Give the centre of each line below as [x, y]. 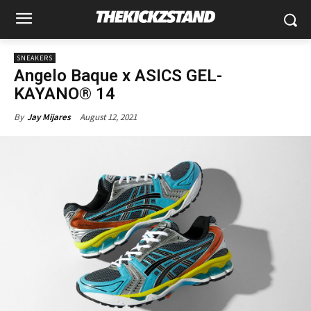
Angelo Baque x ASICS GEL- [118, 76]
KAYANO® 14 [65, 94]
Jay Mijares [49, 117]
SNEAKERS [35, 58]
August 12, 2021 [108, 117]
